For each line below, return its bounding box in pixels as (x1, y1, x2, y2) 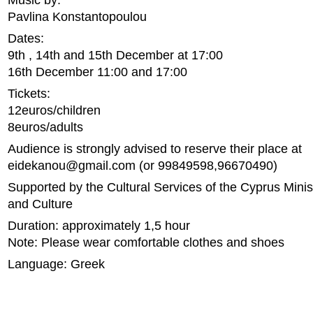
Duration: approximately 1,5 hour (8, 219, 190, 233)
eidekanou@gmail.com (8, 159, 136, 173)
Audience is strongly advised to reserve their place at (8, 142, 302, 156)
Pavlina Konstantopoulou (8, 10, 147, 24)
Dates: (8, 31, 44, 45)
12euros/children (8, 103, 101, 117)
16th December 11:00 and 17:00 (8, 65, 187, 79)
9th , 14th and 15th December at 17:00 (8, 48, 223, 62)
